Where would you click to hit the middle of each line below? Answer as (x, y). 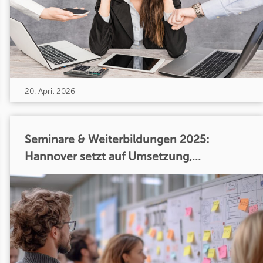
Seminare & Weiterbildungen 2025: (117, 140)
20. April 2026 (50, 91)
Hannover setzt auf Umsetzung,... (112, 157)
